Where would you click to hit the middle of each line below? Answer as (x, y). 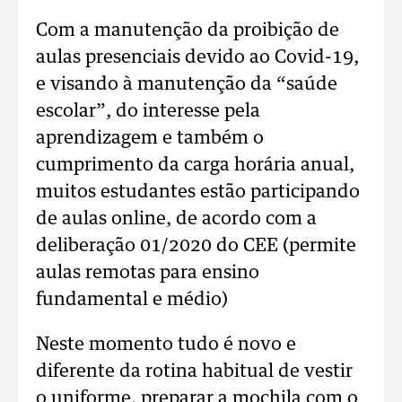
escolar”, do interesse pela (148, 111)
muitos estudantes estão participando (198, 192)
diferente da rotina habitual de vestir (194, 371)
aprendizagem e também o (150, 138)
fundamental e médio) (132, 300)
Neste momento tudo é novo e (166, 345)
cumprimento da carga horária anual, (195, 165)
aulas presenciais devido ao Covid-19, (197, 57)
